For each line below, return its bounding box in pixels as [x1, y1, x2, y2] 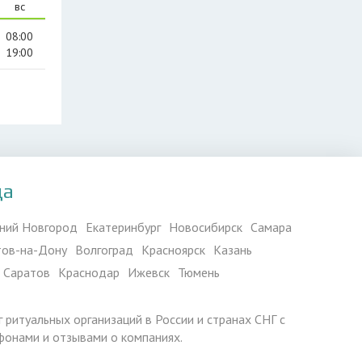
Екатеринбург [86, 219, 161, 235]
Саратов [3, 264, 50, 280]
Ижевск [128, 264, 170, 280]
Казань [213, 242, 252, 258]
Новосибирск [169, 219, 242, 235]
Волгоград [75, 242, 133, 258]
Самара [250, 219, 292, 235]
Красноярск [141, 242, 205, 258]
